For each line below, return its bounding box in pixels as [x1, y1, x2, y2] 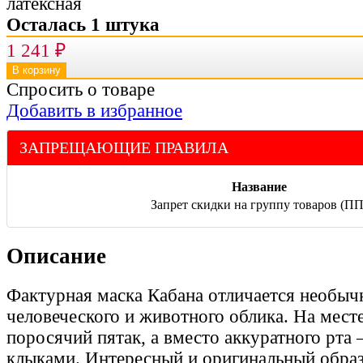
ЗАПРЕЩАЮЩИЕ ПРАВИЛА [19, 138, 228, 156]
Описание [6, 243, 106, 268]
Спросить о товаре [6, 79, 155, 100]
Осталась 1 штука [6, 14, 160, 35]
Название [232, 179, 287, 194]
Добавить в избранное [6, 100, 182, 121]
